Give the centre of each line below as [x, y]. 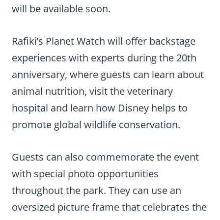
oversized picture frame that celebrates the [109, 207]
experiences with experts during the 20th [104, 58]
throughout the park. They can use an [96, 191]
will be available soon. [61, 9]
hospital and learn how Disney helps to [100, 108]
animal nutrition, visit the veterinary [92, 91]
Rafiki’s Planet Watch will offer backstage [104, 41]
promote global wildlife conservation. [96, 125]
